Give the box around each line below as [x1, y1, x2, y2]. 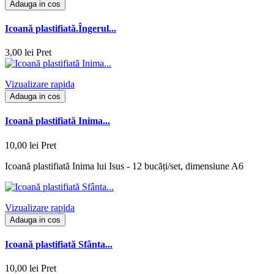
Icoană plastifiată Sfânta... [5, 239, 113, 250]
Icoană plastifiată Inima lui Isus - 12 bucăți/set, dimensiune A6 [5, 160, 243, 171]
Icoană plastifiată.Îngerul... [5, 23, 116, 34]
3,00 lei [5, 47, 34, 58]
